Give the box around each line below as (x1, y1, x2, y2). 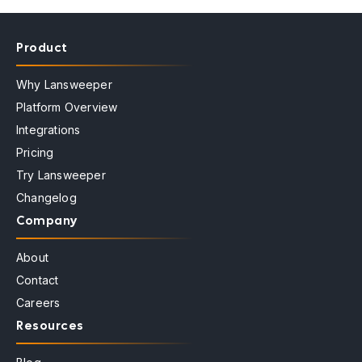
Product (16, 40, 68, 56)
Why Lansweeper (16, 78, 112, 91)
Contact (16, 273, 59, 287)
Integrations (16, 123, 81, 137)
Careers (16, 296, 61, 309)
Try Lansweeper (16, 168, 106, 182)
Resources (16, 318, 84, 334)
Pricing (16, 145, 54, 159)
